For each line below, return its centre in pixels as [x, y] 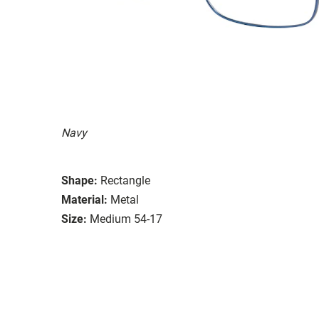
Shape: [79, 180]
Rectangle [125, 180]
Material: [84, 199]
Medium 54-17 [126, 219]
